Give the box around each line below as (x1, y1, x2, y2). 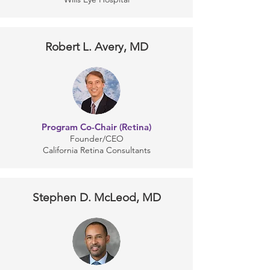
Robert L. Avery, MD (45, 40, 148, 54)
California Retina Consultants (42, 145, 151, 155)
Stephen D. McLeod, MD (32, 190, 161, 204)
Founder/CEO (69, 133, 124, 144)
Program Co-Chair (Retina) (42, 121, 151, 133)
